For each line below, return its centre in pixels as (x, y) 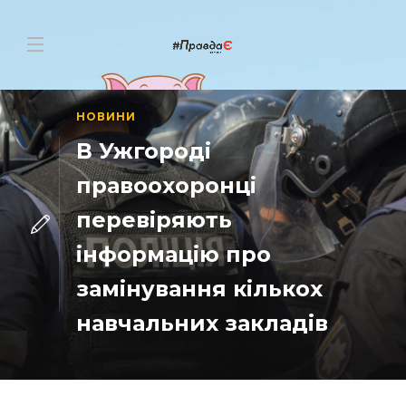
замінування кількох (199, 289)
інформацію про (173, 254)
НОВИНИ (106, 116)
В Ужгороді (143, 151)
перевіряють (154, 220)
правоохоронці (166, 185)
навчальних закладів (202, 323)
